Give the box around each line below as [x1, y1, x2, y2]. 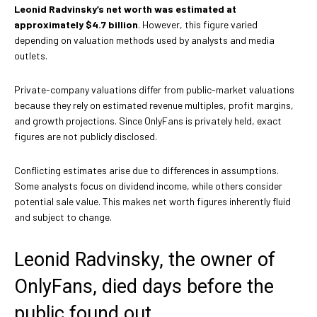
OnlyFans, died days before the [14, 275, 274, 298]
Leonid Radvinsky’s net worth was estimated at [14, 2, 236, 15]
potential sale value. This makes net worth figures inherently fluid [14, 195, 291, 207]
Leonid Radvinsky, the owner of [14, 248, 275, 271]
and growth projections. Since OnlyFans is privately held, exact [14, 114, 282, 127]
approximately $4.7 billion [14, 18, 138, 30]
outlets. [14, 49, 47, 62]
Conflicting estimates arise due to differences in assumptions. [14, 163, 279, 176]
